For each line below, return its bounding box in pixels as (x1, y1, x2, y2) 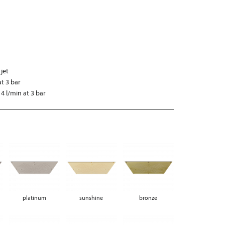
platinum (22, 194, 46, 202)
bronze (139, 194, 158, 202)
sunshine (79, 194, 103, 202)
